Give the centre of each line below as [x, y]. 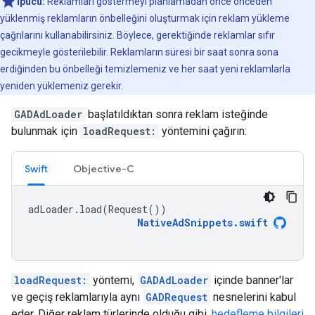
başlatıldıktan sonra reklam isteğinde [176, 114]
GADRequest [176, 297]
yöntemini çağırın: [203, 131]
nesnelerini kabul [253, 297]
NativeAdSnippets [185, 223]
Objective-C [104, 169]
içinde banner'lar [252, 280]
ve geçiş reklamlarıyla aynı [77, 297]
